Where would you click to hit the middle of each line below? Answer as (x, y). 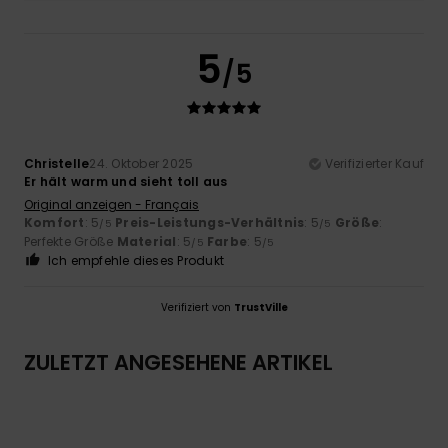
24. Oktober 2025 (141, 163)
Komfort (54, 222)
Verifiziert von (197, 307)
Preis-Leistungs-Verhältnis (210, 222)
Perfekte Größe (70, 241)
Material (146, 241)
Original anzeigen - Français (111, 204)
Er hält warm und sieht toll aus (126, 181)
